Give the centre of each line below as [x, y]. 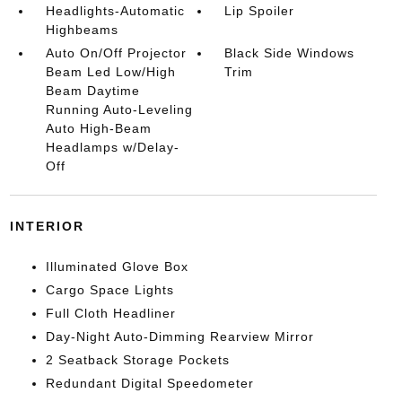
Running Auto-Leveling [119, 109]
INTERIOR [47, 226]
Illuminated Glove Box [117, 267]
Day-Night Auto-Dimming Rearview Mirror [179, 336]
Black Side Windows [290, 53]
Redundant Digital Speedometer [149, 383]
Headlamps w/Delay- [112, 147]
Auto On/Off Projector [116, 53]
